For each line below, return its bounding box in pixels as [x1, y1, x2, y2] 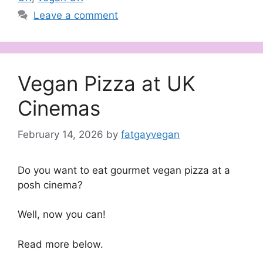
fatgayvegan [121, 128, 180, 140]
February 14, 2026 [18, 128, 103, 140]
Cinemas [18, 96, 100, 121]
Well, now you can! [18, 208, 106, 221]
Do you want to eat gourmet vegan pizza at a [18, 164, 230, 176]
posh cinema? [18, 178, 83, 191]
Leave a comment [33, 9, 119, 22]
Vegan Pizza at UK [18, 71, 195, 96]
